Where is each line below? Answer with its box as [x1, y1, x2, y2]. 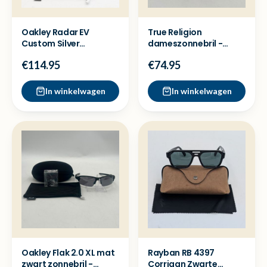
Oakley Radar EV [21, 26, 89, 38]
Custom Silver [21, 38, 80, 49]
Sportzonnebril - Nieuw [21, 49, 118, 61]
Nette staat [148, 49, 198, 61]
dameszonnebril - [148, 38, 223, 49]
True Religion [148, 26, 202, 38]
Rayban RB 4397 [148, 247, 215, 259]
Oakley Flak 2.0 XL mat [21, 247, 115, 259]
